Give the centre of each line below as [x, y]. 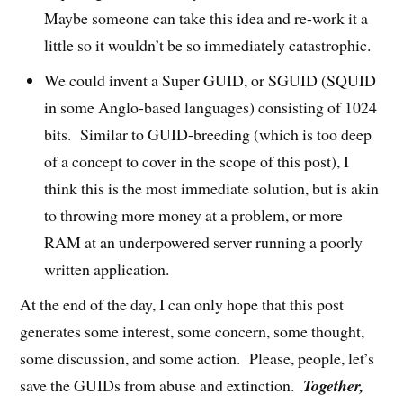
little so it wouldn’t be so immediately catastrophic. [208, 45]
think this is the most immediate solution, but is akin [212, 188]
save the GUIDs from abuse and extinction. [162, 385]
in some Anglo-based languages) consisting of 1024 [211, 107]
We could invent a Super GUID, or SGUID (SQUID [210, 80]
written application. [107, 269]
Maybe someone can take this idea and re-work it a [206, 18]
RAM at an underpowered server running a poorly [204, 242]
